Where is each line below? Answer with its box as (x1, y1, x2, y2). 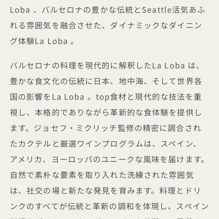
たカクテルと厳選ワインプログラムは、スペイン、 (10, 137, 201, 149)
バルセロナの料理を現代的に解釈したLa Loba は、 (10, 59, 205, 71)
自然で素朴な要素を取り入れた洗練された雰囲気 (10, 169, 194, 180)
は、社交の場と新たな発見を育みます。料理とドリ (10, 184, 201, 196)
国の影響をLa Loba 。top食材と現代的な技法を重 (10, 90, 202, 102)
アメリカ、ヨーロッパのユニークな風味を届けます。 (10, 153, 209, 165)
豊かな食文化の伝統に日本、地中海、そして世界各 (10, 75, 202, 87)
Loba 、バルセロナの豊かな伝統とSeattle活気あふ (10, 3, 206, 15)
